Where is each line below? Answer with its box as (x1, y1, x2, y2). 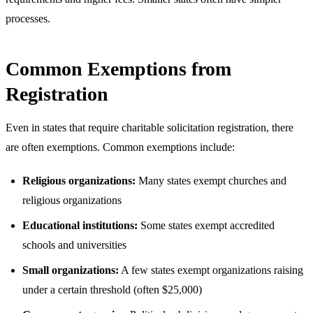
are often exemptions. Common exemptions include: (6, 140, 235, 153)
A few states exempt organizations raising (119, 263, 303, 276)
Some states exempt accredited (138, 219, 275, 231)
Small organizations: (22, 263, 119, 276)
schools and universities (22, 238, 126, 251)
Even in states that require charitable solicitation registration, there (6, 121, 293, 133)
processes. (6, 12, 50, 24)
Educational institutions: (22, 219, 138, 231)
